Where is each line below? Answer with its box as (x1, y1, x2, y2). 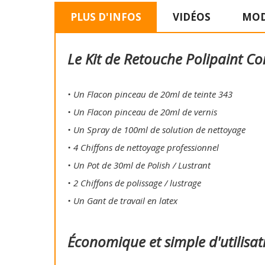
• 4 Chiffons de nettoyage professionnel (67, 141, 219, 154)
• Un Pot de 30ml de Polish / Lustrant (67, 159, 211, 172)
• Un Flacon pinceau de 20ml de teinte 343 (67, 88, 232, 101)
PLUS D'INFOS (70, 9, 141, 24)
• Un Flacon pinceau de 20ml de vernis (67, 106, 217, 118)
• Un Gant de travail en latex (67, 195, 177, 207)
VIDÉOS (172, 9, 211, 24)
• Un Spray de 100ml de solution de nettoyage (67, 124, 245, 136)
